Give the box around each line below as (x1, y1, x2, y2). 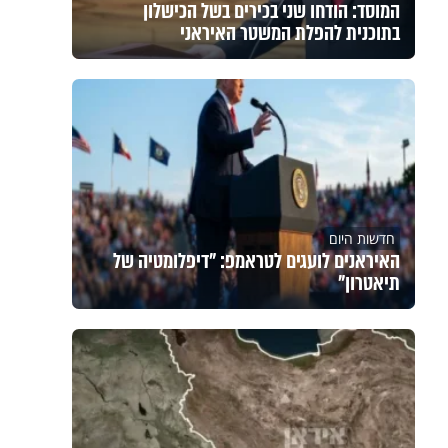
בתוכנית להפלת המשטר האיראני (179, 18, 400, 49)
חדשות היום (328, 229, 395, 249)
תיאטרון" (337, 268, 400, 299)
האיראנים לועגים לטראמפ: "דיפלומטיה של (112, 246, 400, 277)
